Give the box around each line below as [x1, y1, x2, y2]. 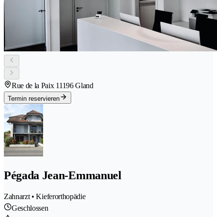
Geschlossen [12, 203, 48, 212]
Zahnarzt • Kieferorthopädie [4, 192, 86, 201]
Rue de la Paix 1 [12, 81, 59, 90]
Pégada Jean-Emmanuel [4, 169, 122, 182]
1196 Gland [59, 81, 93, 90]
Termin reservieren [8, 95, 60, 103]
